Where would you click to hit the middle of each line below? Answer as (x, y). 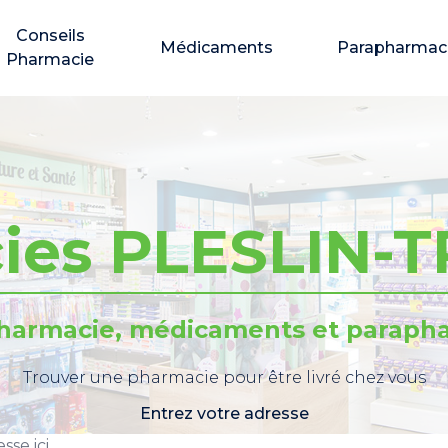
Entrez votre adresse (224, 413)
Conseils (50, 35)
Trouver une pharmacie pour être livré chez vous (224, 377)
